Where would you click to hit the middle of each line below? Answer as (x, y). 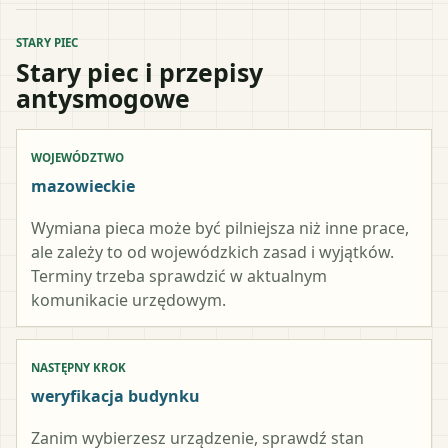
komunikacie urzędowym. (128, 299)
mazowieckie (83, 185)
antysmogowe (103, 97)
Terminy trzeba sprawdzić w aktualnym (179, 275)
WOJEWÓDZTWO (77, 157)
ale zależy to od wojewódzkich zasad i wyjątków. (212, 251)
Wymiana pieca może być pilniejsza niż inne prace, (220, 227)
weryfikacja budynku (115, 395)
